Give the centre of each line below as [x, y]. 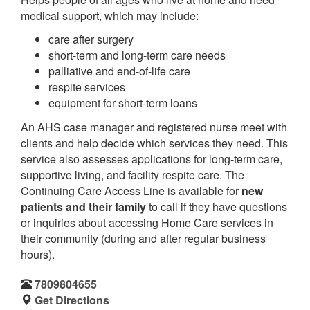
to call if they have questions [217, 206]
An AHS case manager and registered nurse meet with [154, 127]
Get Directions [72, 300]
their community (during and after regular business [143, 238]
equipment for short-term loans [123, 103]
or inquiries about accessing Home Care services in [147, 222]
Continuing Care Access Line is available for [131, 190]
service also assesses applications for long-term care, [152, 158]
